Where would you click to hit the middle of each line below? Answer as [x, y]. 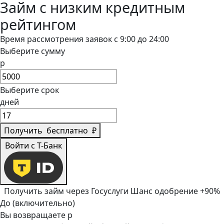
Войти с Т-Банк [33, 145]
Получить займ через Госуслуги [67, 191]
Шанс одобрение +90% [175, 191]
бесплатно [67, 130]
